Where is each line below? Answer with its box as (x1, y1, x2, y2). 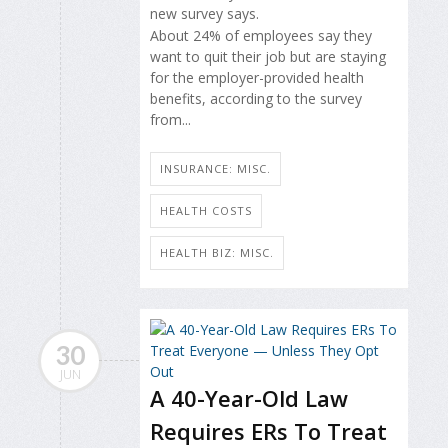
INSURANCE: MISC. (160, 160, 271, 176)
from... (150, 110, 191, 130)
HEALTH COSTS (160, 202, 252, 218)
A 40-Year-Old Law (150, 382, 348, 413)
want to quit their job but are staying (150, 47, 386, 67)
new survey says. (150, 3, 259, 23)
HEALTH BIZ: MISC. (160, 244, 274, 260)
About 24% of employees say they (150, 26, 372, 46)
